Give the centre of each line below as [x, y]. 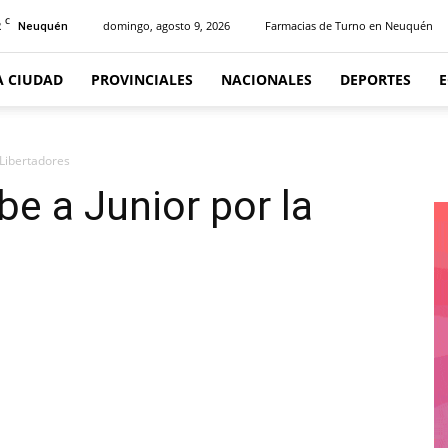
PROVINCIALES [142, 79]
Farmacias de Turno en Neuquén [349, 25]
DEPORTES [375, 79]
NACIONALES [266, 79]
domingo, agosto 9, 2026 [166, 25]
